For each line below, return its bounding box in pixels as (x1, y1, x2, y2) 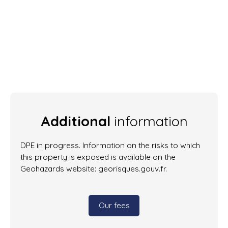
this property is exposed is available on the (20, 151, 176, 162)
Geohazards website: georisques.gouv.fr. (20, 163, 167, 174)
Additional (40, 112, 110, 130)
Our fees (98, 200, 130, 211)
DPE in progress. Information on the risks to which (20, 139, 200, 150)
